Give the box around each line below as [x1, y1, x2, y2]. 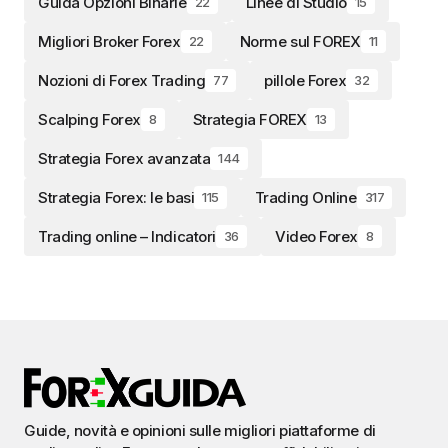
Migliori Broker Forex [38, 31, 181, 51]
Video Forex [274, 226, 358, 246]
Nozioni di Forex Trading [38, 70, 206, 90]
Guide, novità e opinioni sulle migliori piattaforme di [24, 421, 376, 440]
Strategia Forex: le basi [38, 187, 195, 207]
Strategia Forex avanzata [38, 148, 211, 168]
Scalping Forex [38, 109, 141, 129]
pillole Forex [264, 70, 347, 90]
